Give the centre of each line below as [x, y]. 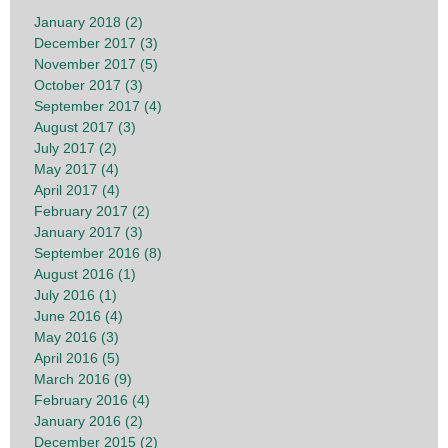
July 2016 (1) [75, 295]
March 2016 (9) [83, 379]
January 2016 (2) [88, 421]
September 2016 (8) [98, 253]
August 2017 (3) [85, 127]
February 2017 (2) [92, 211]
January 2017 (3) [88, 232]
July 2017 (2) [75, 148]
